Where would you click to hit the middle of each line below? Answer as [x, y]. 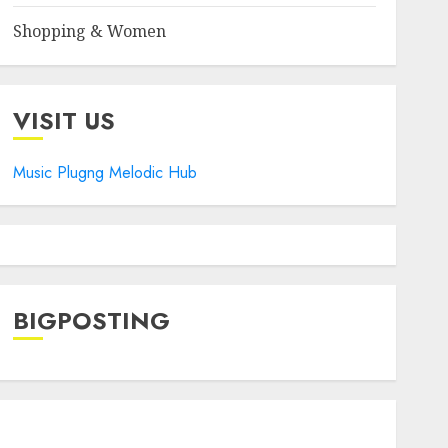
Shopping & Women [89, 31]
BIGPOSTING [91, 320]
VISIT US [63, 120]
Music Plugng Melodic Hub [104, 172]
